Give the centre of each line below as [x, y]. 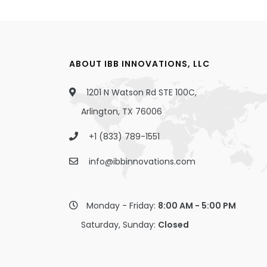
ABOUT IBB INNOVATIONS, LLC [139, 64]
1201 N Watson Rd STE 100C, [140, 92]
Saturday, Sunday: [119, 225]
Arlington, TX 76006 [122, 111]
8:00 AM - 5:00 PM [197, 206]
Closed [173, 225]
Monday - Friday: [122, 206]
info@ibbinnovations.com [142, 162]
